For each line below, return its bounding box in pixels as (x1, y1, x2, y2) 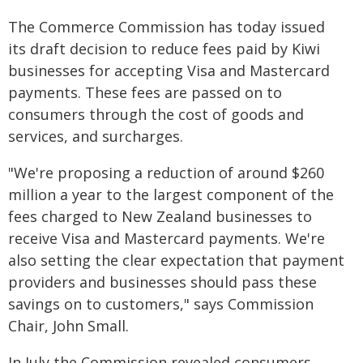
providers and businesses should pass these (8, 272, 317, 292)
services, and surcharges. (8, 126, 183, 146)
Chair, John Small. (8, 316, 129, 335)
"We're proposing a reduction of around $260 (8, 163, 324, 182)
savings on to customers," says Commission (8, 294, 314, 314)
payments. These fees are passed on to (8, 83, 282, 102)
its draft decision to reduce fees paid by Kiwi (8, 39, 320, 58)
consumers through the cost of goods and (8, 105, 304, 124)
